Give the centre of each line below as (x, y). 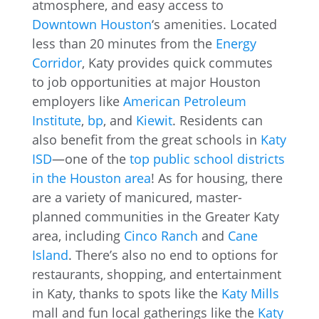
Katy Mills (250, 293)
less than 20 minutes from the (124, 43)
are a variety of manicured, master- (137, 197)
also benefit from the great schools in (146, 139)
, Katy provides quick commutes (177, 62)
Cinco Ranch (161, 235)
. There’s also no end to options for (173, 255)
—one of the (90, 158)
